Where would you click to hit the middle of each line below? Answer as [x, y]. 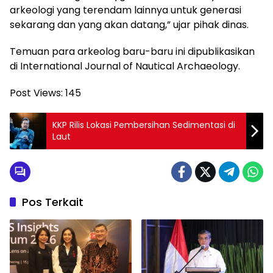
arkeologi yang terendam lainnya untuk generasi [126, 10]
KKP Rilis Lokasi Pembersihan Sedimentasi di [144, 125]
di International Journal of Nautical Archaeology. [125, 66]
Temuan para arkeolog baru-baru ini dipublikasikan [132, 51]
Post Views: [36, 93]
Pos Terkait [53, 202]
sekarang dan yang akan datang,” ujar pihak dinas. [129, 24]
